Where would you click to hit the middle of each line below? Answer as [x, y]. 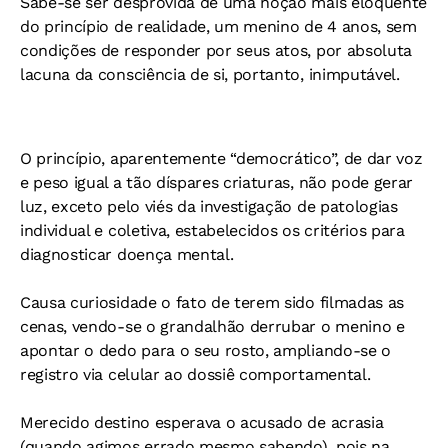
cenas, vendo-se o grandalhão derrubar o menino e [212, 327]
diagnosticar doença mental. [127, 255]
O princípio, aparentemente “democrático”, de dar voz [221, 159]
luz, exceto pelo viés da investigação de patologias [209, 207]
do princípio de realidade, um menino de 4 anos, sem [218, 27]
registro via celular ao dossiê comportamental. [195, 375]
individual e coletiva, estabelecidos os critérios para [212, 231]
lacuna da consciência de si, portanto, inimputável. [210, 75]
